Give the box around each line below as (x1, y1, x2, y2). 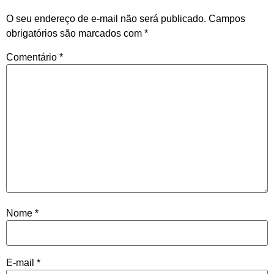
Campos (209, 13, 245, 24)
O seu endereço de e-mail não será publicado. (6, 13, 206, 24)
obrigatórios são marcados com (6, 28, 144, 39)
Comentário (6, 51, 59, 62)
